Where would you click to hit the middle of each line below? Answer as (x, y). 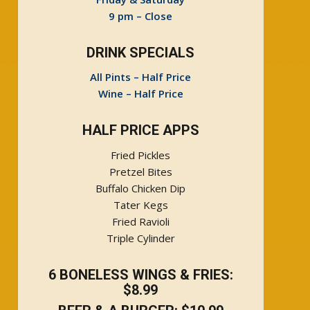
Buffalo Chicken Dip (141, 189)
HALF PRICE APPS (140, 130)
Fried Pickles (141, 155)
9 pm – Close (141, 16)
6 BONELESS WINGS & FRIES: (140, 275)
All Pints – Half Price (141, 77)
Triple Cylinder (140, 238)
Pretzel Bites (140, 172)
